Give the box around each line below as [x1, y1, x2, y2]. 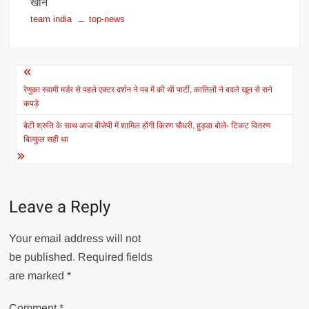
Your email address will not [9, 232, 141, 244]
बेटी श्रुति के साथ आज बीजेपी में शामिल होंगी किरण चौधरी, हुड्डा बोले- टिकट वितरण [23, 121, 271, 130]
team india [30, 14, 72, 24]
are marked [9, 270, 68, 281]
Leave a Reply [9, 195, 111, 219]
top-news [89, 14, 126, 24]
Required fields [78, 251, 153, 263]
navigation [8, 83, 106, 113]
